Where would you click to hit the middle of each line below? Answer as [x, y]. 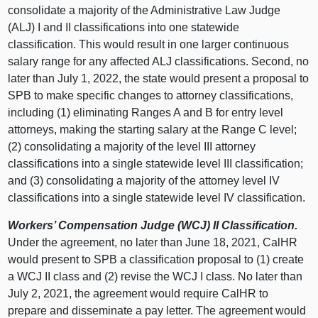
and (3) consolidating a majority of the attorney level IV [144, 181]
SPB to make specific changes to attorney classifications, [151, 96]
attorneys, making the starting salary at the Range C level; [153, 130]
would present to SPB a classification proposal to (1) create [156, 260]
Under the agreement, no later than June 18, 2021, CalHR [153, 243]
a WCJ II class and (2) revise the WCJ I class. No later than [155, 277]
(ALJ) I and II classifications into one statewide [124, 28]
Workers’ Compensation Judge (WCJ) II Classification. [153, 226]
